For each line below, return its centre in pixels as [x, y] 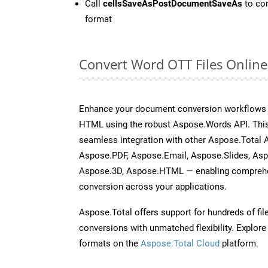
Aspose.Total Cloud [180, 243]
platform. [239, 243]
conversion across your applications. [153, 186]
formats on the [110, 243]
